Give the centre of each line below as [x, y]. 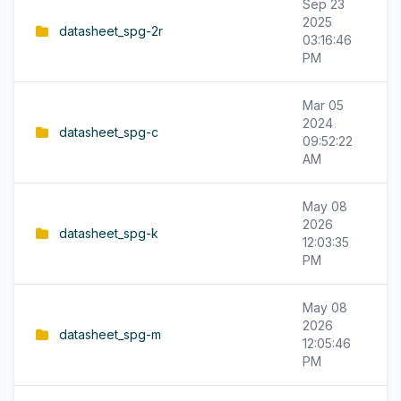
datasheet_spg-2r [111, 31]
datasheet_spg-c [109, 132]
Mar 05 [323, 105]
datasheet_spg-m [110, 334]
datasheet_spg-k [109, 233]
